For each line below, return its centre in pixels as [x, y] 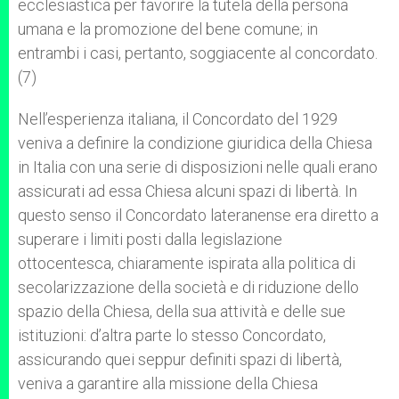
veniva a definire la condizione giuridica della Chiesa [195, 143]
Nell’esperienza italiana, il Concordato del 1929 [178, 119]
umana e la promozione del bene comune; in [168, 29]
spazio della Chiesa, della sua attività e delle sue [182, 311]
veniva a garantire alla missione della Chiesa [168, 383]
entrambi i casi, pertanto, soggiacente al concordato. [198, 53]
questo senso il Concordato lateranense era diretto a [198, 215]
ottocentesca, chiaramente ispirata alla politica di [187, 263]
